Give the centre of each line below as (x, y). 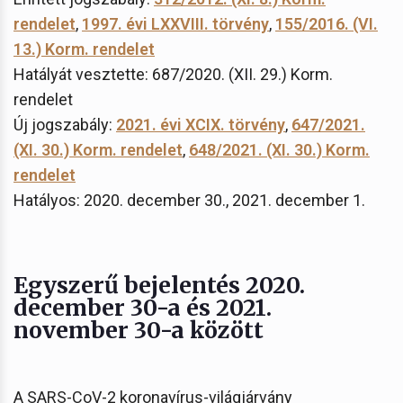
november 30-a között (139, 330)
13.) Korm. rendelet (84, 49)
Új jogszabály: (65, 124)
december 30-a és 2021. (143, 307)
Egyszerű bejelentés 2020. (159, 285)
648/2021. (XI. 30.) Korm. (279, 149)
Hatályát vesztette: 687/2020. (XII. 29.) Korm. (173, 74)
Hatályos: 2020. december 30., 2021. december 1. (189, 200)
